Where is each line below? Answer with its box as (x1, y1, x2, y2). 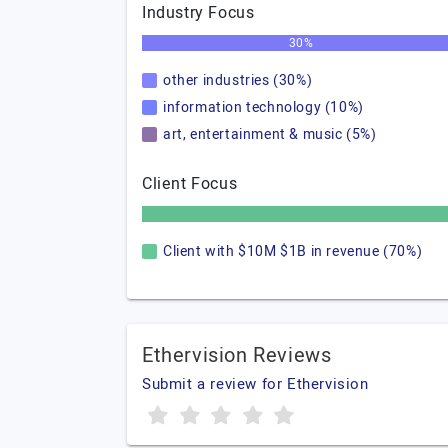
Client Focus (142, 172, 238, 196)
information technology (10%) (163, 97, 364, 118)
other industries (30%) (163, 70, 313, 91)
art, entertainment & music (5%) (163, 124, 377, 145)
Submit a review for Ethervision (142, 373, 369, 395)
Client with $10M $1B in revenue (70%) (163, 241, 423, 262)
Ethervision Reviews (142, 341, 332, 370)
